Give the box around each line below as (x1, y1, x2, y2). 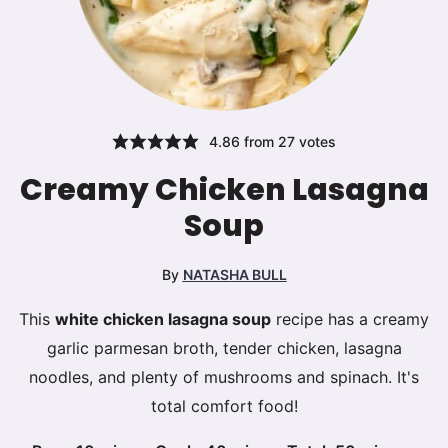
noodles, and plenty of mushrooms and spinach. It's (29, 367, 419, 388)
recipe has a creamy (271, 309, 429, 330)
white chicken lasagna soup (55, 309, 271, 330)
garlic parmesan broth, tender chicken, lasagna (46, 338, 402, 359)
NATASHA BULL (182, 266, 287, 284)
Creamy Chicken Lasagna (19, 169, 429, 212)
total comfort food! (150, 396, 298, 417)
